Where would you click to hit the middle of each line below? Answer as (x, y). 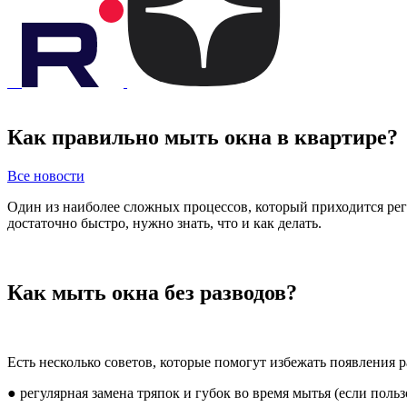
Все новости (46, 175)
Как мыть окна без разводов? (152, 292)
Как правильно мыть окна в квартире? (203, 137)
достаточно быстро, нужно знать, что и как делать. (164, 223)
